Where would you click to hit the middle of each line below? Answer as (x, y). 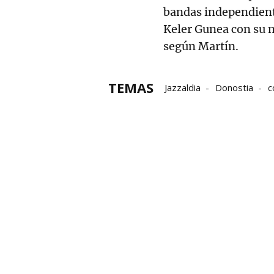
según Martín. (201, 46)
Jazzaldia (183, 88)
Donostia (234, 88)
